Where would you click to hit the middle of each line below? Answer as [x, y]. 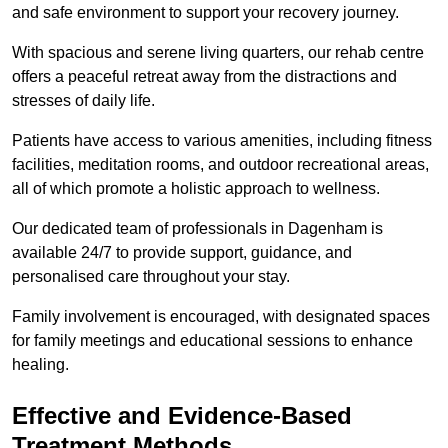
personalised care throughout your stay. [151, 277]
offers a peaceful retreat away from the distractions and [204, 77]
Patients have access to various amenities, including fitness [222, 141]
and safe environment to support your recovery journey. [205, 13]
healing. [40, 365]
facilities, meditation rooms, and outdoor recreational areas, [220, 165]
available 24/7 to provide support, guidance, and [182, 253]
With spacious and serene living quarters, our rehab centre [218, 53]
